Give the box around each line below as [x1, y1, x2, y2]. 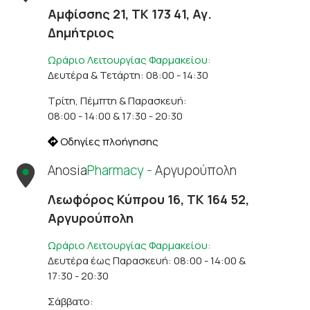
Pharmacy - [87, 161, 156, 179]
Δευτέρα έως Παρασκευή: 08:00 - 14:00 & [48, 253, 246, 268]
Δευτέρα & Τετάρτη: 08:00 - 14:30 [48, 67, 209, 82]
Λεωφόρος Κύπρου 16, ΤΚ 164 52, [48, 190, 250, 208]
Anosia [48, 161, 88, 179]
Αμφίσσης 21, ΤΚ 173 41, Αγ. [48, 5, 212, 22]
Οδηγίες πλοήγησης [58, 134, 159, 149]
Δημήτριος [48, 24, 115, 41]
